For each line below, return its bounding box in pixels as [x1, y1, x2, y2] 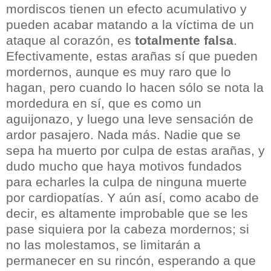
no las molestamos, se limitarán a [6, 238, 201, 252]
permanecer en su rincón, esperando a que [6, 253, 256, 268]
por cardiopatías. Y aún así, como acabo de [6, 191, 259, 205]
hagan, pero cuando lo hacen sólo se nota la [6, 80, 264, 95]
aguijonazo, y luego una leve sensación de [6, 112, 253, 126]
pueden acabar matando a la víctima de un [6, 18, 254, 32]
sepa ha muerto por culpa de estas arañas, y [6, 143, 265, 158]
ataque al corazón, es [6, 33, 135, 48]
